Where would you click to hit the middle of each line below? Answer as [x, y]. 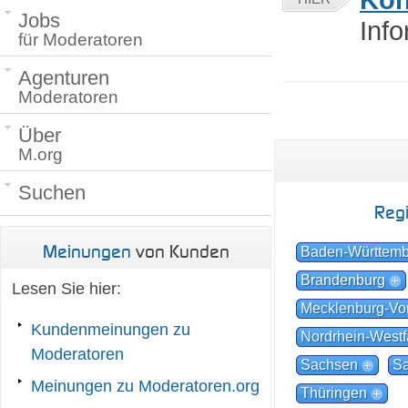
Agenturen [64, 78]
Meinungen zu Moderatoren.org [145, 386]
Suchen [52, 193]
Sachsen [330, 364]
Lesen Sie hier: [66, 289]
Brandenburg [343, 280]
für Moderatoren [81, 39]
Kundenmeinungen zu [111, 330]
